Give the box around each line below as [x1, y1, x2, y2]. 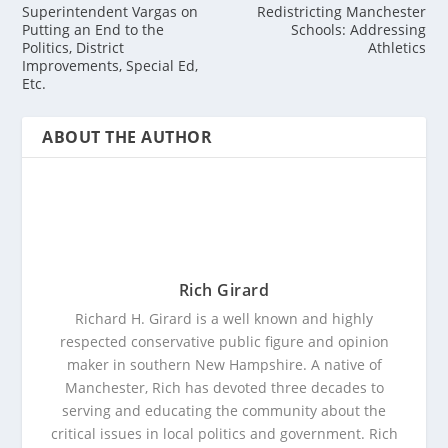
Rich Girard [178, 279, 270, 302]
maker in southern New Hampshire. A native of [66, 355, 382, 375]
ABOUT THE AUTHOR [42, 126, 213, 149]
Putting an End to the [22, 20, 165, 40]
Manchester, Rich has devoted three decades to [64, 378, 384, 398]
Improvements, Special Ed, [22, 56, 199, 76]
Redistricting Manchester [256, 2, 426, 22]
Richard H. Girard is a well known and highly [75, 309, 373, 329]
